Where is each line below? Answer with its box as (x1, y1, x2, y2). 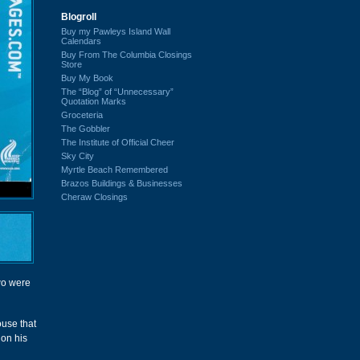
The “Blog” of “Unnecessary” (61, 86, 174, 96)
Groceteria (61, 109, 103, 120)
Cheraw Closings (61, 191, 128, 202)
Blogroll (61, 10, 96, 22)
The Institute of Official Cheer (61, 137, 174, 147)
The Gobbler (61, 123, 110, 133)
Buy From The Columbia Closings (61, 49, 192, 59)
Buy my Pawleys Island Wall (61, 26, 170, 36)
